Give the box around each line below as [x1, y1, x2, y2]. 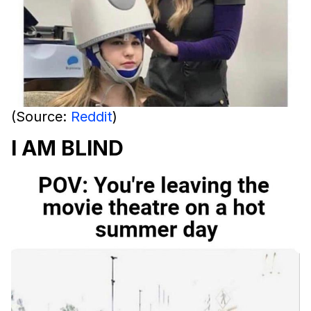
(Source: [11, 108, 71, 125]
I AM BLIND [11, 135, 124, 160]
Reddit [71, 108, 112, 125]
